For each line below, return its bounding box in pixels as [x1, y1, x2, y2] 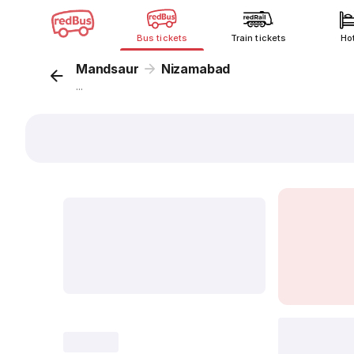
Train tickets [231, 32, 286, 43]
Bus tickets [137, 32, 187, 43]
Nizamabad [160, 61, 231, 77]
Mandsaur [76, 61, 139, 77]
